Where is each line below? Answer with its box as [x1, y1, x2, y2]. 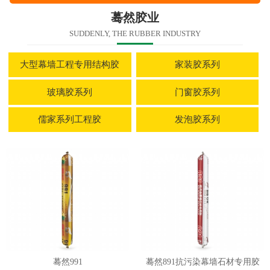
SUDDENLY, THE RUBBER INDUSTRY [69, 29, 201, 39]
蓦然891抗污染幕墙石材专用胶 [145, 257, 260, 267]
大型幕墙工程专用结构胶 [20, 60, 120, 70]
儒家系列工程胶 [38, 114, 102, 124]
